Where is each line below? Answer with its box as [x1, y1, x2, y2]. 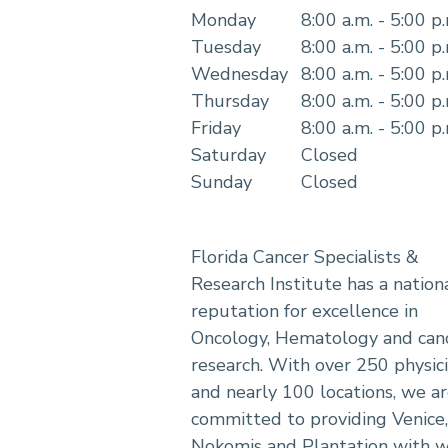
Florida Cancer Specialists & [191, 245, 419, 270]
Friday [191, 116, 241, 141]
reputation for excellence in [191, 299, 418, 324]
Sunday [191, 170, 252, 195]
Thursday [191, 89, 269, 114]
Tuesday [191, 35, 261, 60]
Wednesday [191, 62, 288, 87]
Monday [191, 8, 256, 33]
